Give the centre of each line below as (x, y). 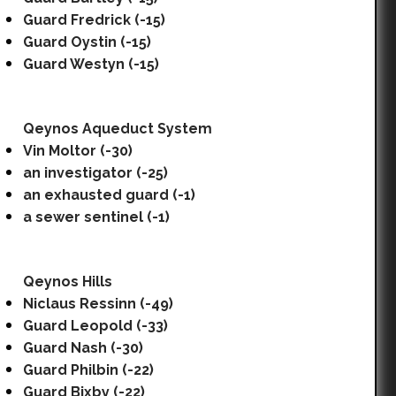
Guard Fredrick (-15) (94, 20)
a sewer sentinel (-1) (96, 217)
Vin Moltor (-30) (78, 151)
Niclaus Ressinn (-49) (98, 304)
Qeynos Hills (68, 282)
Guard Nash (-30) (83, 348)
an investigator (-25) (95, 173)
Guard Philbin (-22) (88, 370)
